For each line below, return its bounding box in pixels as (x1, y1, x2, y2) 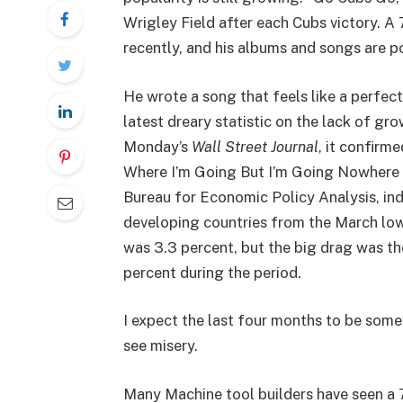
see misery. (122, 336, 198, 355)
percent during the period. (122, 263, 301, 282)
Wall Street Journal (191, 137, 318, 156)
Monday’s (122, 137, 192, 156)
